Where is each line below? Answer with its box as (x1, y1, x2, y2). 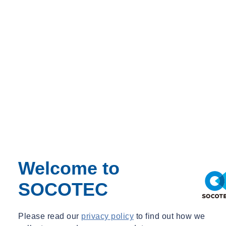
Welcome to (18, 157, 120, 179)
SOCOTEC (18, 179, 108, 200)
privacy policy (81, 211, 134, 220)
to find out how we (134, 211, 205, 220)
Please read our (18, 211, 81, 220)
